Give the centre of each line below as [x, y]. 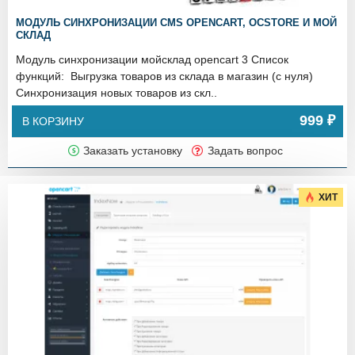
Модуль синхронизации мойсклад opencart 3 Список [152, 59]
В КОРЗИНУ [53, 121]
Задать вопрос [245, 150]
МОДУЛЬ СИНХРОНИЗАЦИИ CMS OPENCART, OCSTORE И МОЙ [176, 22]
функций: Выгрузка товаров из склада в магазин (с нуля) [164, 76]
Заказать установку [133, 150]
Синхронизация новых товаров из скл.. [116, 92]
